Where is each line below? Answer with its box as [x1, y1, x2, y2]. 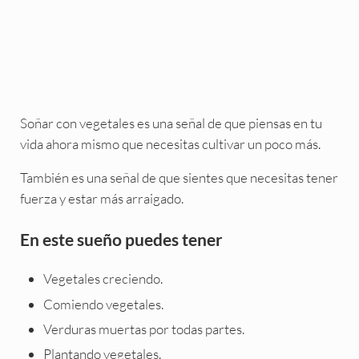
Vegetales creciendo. [43, 270, 163, 288]
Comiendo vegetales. [43, 295, 164, 313]
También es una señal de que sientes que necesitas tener [19, 169, 338, 187]
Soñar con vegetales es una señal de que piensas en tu [19, 115, 322, 132]
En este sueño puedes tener [19, 229, 223, 250]
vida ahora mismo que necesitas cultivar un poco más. [19, 135, 321, 153]
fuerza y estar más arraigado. [19, 190, 184, 208]
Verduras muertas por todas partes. [43, 320, 245, 337]
